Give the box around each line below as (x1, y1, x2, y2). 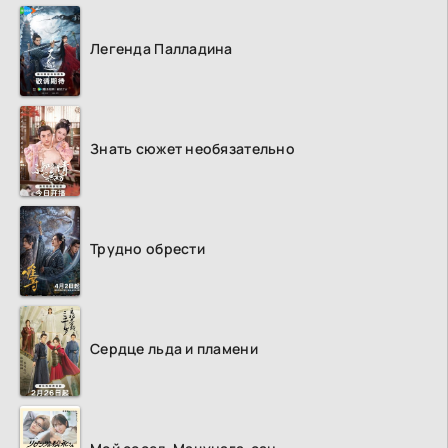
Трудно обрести (90, 239, 205, 259)
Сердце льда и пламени (90, 339, 258, 359)
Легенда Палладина (90, 39, 233, 59)
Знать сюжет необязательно (90, 139, 295, 159)
